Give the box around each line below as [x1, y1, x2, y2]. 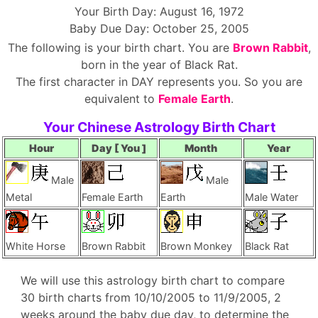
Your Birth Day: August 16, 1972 [74, 4, 244, 18]
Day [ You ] [92, 142, 146, 154]
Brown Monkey [160, 240, 232, 252]
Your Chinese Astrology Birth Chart [43, 119, 275, 136]
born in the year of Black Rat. [80, 57, 238, 72]
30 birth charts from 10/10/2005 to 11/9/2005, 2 [20, 290, 281, 305]
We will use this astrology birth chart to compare [20, 273, 285, 287]
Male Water [245, 191, 298, 203]
